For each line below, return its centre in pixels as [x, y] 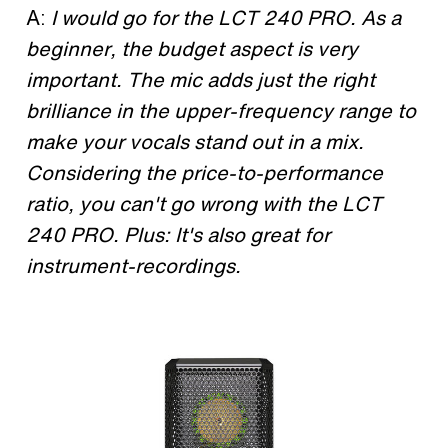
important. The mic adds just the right [200, 80]
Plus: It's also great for [227, 235]
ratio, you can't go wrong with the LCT [204, 204]
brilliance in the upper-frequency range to [221, 111]
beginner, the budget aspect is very [192, 49]
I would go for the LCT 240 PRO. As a [226, 18]
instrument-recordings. [133, 266]
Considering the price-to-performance [204, 173]
